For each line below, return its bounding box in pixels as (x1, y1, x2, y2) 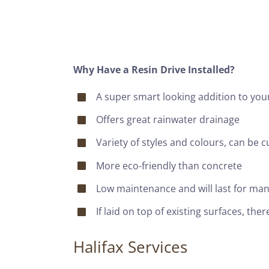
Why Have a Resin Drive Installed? (73, 63, 235, 76)
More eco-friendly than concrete (96, 159, 243, 172)
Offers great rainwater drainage (96, 113, 240, 127)
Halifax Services (73, 235, 187, 258)
